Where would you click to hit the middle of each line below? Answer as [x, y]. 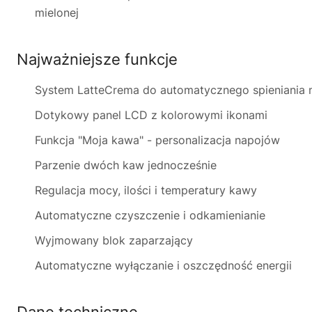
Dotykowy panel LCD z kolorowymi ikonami [151, 115]
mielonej [57, 13]
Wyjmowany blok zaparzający [114, 240]
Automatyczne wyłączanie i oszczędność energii [163, 265]
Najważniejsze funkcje [97, 59]
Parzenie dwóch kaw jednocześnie [126, 165]
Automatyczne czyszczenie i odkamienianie [150, 215]
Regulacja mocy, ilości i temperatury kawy [146, 190]
